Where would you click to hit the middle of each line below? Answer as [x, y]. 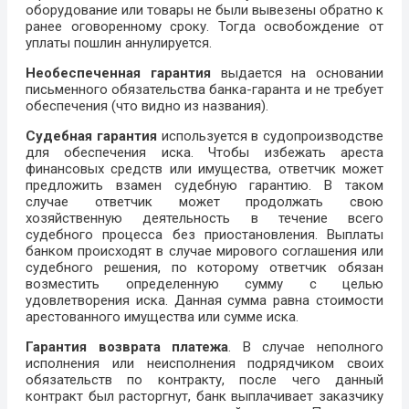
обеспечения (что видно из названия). [147, 106]
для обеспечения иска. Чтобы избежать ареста [204, 153]
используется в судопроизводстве [270, 136]
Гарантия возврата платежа [127, 347]
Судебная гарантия [91, 136]
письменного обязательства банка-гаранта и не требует [204, 90]
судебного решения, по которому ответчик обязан [204, 268]
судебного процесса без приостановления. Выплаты [204, 235]
